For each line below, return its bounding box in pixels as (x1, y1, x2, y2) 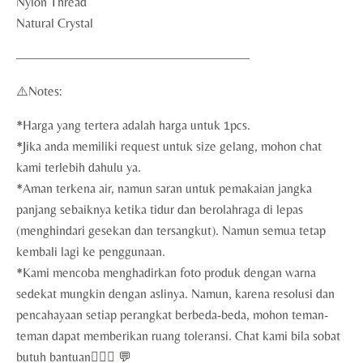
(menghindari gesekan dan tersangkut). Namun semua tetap (16, 222, 326, 238)
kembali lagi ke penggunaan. (16, 243, 165, 259)
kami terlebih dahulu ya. (16, 159, 141, 175)
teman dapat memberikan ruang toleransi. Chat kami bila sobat (16, 327, 340, 344)
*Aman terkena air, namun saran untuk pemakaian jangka (16, 180, 312, 196)
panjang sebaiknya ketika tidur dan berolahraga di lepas (16, 201, 303, 217)
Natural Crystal (16, 15, 93, 31)
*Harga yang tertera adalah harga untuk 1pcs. (16, 117, 250, 133)
